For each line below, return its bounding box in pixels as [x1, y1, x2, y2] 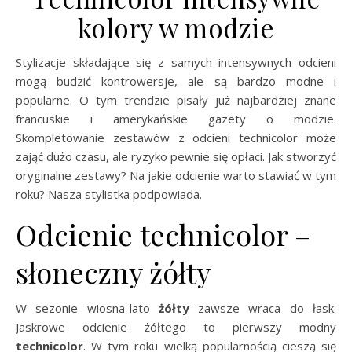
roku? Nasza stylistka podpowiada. [16, 185, 202, 202]
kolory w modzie [77, 9, 275, 45]
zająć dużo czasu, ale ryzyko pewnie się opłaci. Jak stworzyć [16, 148, 336, 164]
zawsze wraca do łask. [189, 299, 337, 316]
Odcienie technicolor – [16, 214, 310, 253]
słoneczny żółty [16, 252, 211, 291]
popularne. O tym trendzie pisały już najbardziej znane [16, 91, 336, 108]
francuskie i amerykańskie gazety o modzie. [16, 110, 336, 126]
